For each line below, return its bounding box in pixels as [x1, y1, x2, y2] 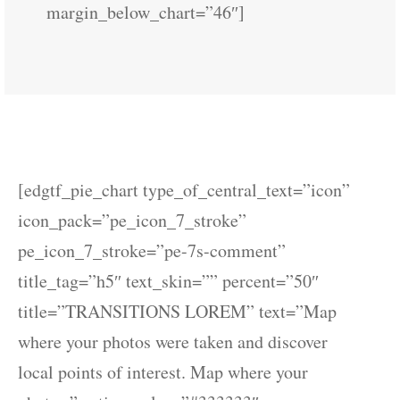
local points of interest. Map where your [18, 360, 308, 384]
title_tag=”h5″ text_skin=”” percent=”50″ [18, 269, 319, 293]
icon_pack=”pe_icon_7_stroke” [18, 208, 246, 232]
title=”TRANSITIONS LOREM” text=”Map [18, 299, 337, 323]
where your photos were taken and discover [18, 329, 328, 354]
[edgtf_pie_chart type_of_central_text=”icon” [18, 178, 350, 202]
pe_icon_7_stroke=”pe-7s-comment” [18, 238, 286, 262]
